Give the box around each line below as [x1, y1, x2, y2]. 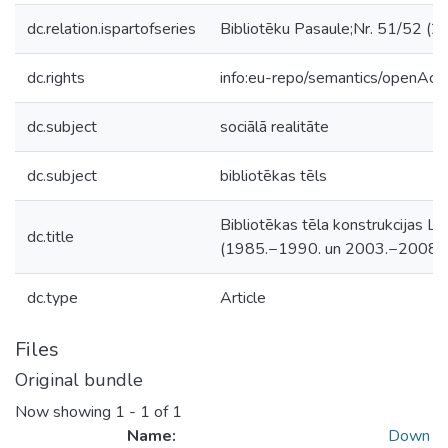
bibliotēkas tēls [220, 165, 327, 187]
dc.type [27, 287, 78, 309]
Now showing [15, 401, 115, 424]
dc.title [27, 226, 74, 248]
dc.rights [27, 67, 85, 89]
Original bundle [15, 368, 143, 392]
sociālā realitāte [220, 116, 329, 138]
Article [220, 287, 266, 309]
